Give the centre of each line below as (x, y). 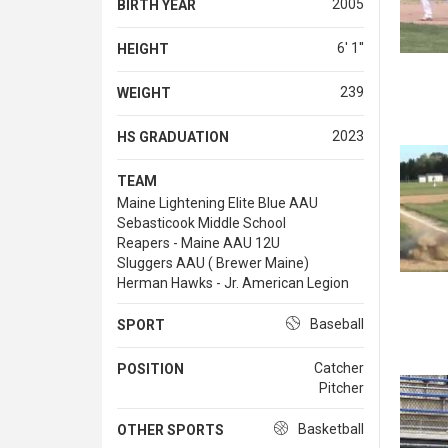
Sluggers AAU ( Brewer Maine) (213, 262)
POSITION (150, 368)
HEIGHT (143, 48)
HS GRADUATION (173, 136)
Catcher (338, 367)
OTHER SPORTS (170, 429)
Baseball (336, 323)
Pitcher (341, 387)
